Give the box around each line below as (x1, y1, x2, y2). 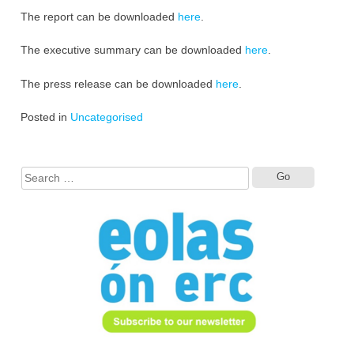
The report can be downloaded (20, 9, 178, 23)
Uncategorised (70, 111, 143, 124)
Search (313, 167, 349, 180)
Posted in (20, 111, 70, 124)
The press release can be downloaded (20, 77, 216, 90)
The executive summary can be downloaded (20, 43, 245, 57)
